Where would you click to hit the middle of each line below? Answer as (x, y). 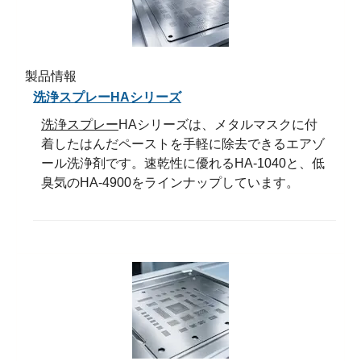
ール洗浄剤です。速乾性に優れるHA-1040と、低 (183, 163)
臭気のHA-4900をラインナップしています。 (170, 182)
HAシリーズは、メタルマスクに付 (218, 124)
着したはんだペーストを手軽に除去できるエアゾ (183, 143)
